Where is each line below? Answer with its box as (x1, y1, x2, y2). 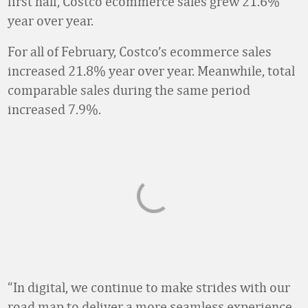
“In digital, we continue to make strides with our (8, 279, 290, 295)
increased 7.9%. (8, 101, 101, 117)
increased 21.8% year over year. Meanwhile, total (8, 63, 295, 78)
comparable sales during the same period (8, 82, 250, 98)
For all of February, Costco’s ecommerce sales (8, 43, 272, 59)
